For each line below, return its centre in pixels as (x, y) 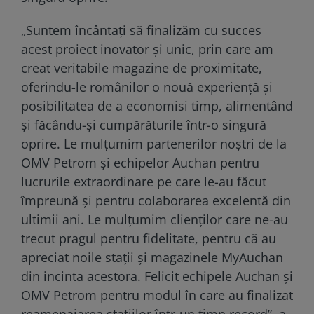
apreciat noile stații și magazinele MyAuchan (152, 257)
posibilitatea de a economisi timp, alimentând (157, 105)
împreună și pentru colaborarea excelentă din (156, 200)
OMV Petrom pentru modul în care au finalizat (157, 295)
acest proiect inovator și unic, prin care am (147, 49)
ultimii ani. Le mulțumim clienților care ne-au (155, 219)
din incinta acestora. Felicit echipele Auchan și (157, 276)
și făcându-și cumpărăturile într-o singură (144, 124)
